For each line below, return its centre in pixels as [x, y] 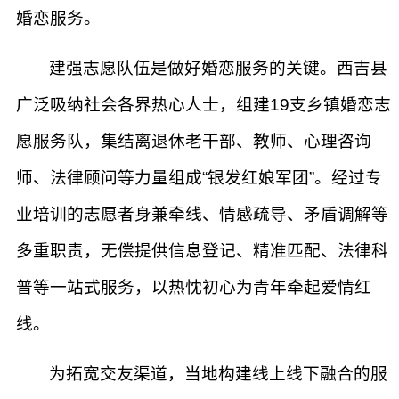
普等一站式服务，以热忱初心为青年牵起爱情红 [194, 287]
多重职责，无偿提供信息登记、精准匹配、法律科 [202, 251]
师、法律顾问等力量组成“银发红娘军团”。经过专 [199, 178]
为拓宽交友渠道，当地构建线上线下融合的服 [216, 374]
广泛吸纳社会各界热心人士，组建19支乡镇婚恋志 [204, 105]
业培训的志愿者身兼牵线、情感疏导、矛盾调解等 [202, 214]
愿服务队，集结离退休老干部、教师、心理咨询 [194, 141]
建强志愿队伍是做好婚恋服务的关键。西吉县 [216, 68]
